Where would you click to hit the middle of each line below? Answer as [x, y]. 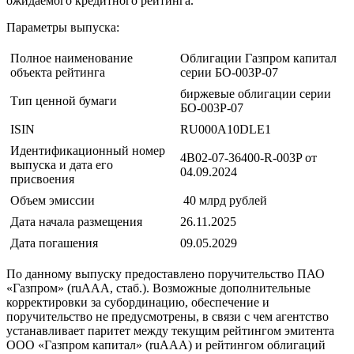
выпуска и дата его [62, 165]
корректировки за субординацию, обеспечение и [138, 303]
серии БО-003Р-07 [229, 73]
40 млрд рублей [224, 201]
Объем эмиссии [53, 201]
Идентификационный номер [88, 151]
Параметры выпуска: [63, 28]
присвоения [42, 179]
